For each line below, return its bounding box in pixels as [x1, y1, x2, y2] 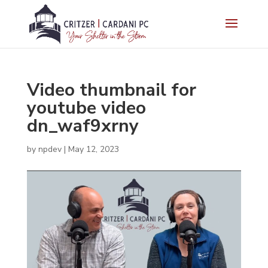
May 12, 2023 [68, 144, 119, 155]
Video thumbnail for [26, 78, 196, 102]
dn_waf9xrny [26, 114, 139, 138]
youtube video [26, 96, 146, 120]
